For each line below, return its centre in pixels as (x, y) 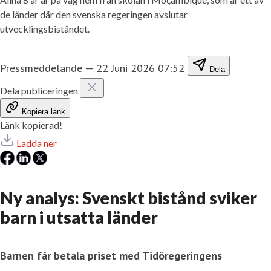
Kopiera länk (44, 111)
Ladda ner (37, 143)
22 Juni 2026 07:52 (140, 68)
